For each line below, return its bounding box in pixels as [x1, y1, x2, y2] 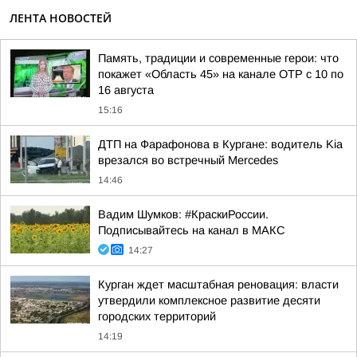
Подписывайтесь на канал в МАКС [98, 224, 285, 237]
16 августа [98, 84, 154, 96]
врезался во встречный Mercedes [98, 154, 278, 167]
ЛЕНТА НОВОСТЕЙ [10, 10, 112, 25]
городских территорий [98, 310, 216, 323]
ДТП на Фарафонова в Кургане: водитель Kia [98, 138, 343, 151]
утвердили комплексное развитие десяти [98, 294, 320, 307]
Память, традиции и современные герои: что [98, 52, 339, 65]
